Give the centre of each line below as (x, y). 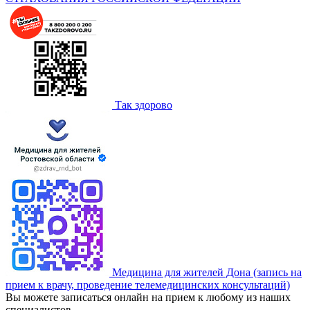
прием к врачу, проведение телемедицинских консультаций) (148, 285)
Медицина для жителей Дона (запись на (207, 273)
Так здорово (144, 105)
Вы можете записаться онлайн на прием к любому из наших (148, 298)
